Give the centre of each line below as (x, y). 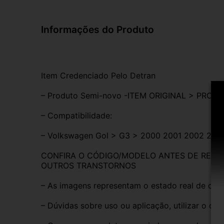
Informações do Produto (97, 29)
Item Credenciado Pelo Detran (98, 75)
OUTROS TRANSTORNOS (88, 165)
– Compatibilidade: (76, 115)
